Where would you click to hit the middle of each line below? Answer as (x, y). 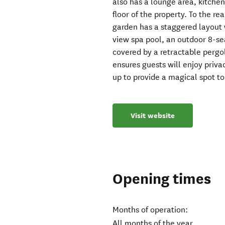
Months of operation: (150, 210)
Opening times (162, 179)
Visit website (153, 116)
